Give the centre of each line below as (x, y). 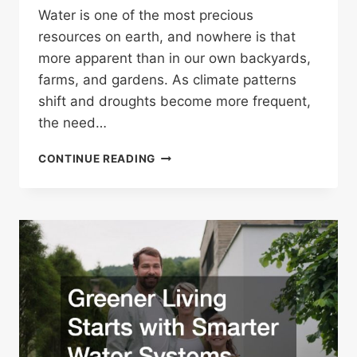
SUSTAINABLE (195, 306)
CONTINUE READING (97, 159)
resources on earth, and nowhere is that (167, 37)
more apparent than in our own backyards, (175, 59)
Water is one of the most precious (146, 16)
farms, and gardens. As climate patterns (167, 80)
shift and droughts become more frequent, (175, 102)
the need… (73, 123)
